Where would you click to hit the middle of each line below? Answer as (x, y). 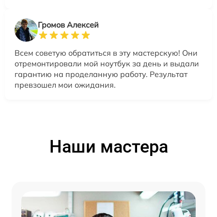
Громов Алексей (68, 25)
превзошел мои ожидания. (65, 85)
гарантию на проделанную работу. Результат (101, 74)
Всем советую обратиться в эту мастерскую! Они (106, 53)
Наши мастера (108, 147)
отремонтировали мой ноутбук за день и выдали (107, 64)
